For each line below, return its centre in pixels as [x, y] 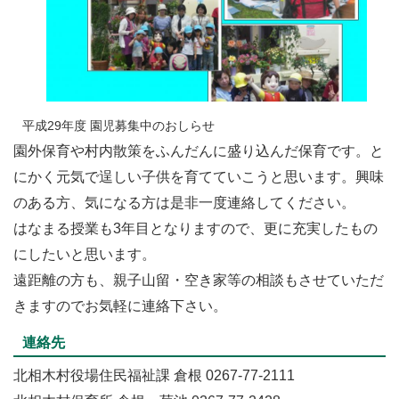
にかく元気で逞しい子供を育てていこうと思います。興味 [199, 176]
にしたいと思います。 [85, 254]
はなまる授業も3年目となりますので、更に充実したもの [195, 228]
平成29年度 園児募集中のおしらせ [118, 125]
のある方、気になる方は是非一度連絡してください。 [184, 202]
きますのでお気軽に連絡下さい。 [120, 305]
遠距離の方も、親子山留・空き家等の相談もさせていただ [199, 280]
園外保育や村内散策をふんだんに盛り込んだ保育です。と [199, 151]
